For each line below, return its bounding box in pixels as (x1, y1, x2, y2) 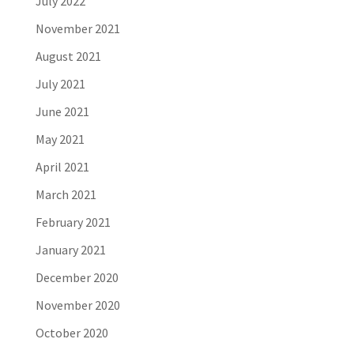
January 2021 (35, 241, 106, 258)
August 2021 (35, 47, 101, 64)
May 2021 (35, 130, 85, 147)
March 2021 (35, 186, 96, 202)
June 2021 (35, 103, 89, 119)
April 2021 (35, 158, 89, 175)
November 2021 (35, 20, 120, 36)
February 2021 (35, 213, 111, 230)
